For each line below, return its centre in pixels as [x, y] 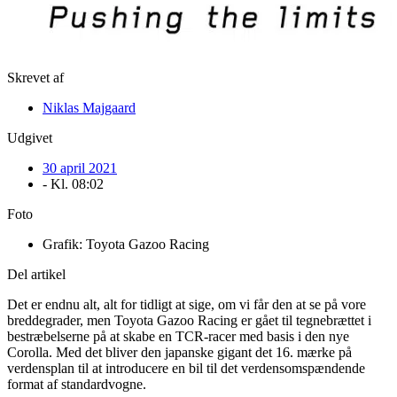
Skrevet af [35, 77]
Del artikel [36, 274]
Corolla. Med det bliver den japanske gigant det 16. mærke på [179, 352]
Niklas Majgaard [89, 107]
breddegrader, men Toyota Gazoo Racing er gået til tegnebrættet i [189, 320]
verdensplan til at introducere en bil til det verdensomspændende [186, 368]
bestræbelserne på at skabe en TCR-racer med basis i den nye [178, 336]
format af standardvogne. [77, 384]
